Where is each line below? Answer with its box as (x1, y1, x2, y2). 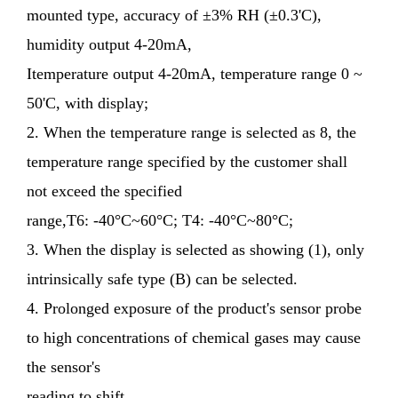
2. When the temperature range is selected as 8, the (27, 123, 356, 142)
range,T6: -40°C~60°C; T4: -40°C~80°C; (27, 211, 293, 230)
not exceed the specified (27, 182, 182, 201)
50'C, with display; (27, 94, 148, 113)
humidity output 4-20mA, (27, 36, 192, 54)
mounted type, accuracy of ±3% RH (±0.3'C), (27, 6, 322, 25)
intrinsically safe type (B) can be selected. (27, 270, 298, 289)
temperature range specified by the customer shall (27, 153, 347, 171)
